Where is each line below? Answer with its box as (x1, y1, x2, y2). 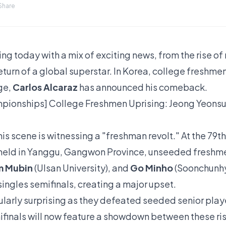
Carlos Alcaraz (13, 81, 78, 93)
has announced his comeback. (78, 81, 207, 93)
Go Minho (130, 162, 173, 174)
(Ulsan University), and (33, 162, 130, 174)
